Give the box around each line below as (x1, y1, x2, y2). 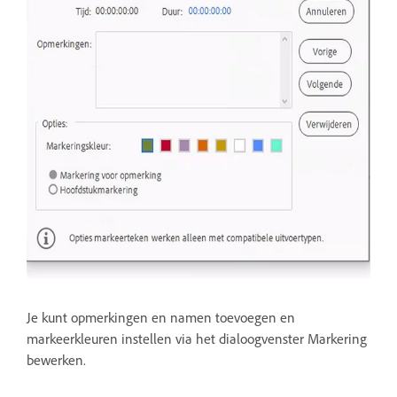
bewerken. (27, 351, 90, 370)
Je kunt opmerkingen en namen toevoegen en (27, 308, 295, 327)
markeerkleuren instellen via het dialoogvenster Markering (27, 330, 367, 348)
